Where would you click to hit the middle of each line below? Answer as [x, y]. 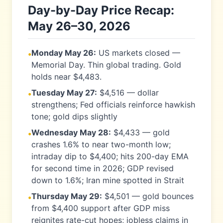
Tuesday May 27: [64, 93]
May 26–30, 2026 [79, 26]
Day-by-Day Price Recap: [101, 10]
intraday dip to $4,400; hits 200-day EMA [110, 156]
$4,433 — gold [140, 132]
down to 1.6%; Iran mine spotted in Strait [108, 180]
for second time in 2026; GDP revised [103, 168]
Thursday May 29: [67, 196]
